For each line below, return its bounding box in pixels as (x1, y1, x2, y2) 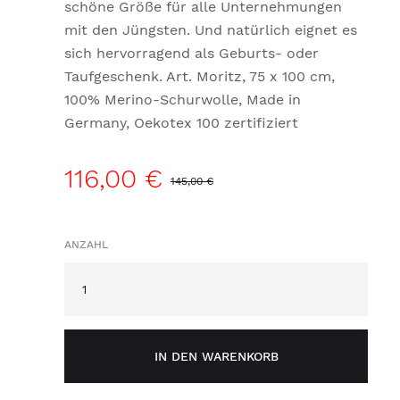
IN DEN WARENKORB (154, 349, 279, 363)
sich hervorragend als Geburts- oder (64, 45, 319, 62)
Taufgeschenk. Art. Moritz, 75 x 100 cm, (64, 68, 335, 85)
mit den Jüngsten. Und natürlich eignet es (64, 21, 357, 38)
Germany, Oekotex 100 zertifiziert (64, 114, 298, 131)
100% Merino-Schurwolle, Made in (64, 91, 301, 108)
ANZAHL (64, 238, 108, 251)
